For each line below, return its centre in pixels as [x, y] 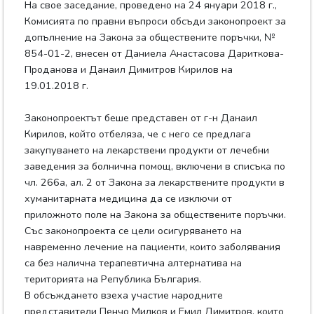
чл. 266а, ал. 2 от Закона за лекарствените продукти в [155, 183]
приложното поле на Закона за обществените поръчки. [156, 215]
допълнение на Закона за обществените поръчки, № [150, 37]
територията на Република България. [113, 279]
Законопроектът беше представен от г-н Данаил [141, 118]
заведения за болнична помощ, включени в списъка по [155, 166]
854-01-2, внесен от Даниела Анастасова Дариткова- [155, 54]
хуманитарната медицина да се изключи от [129, 199]
